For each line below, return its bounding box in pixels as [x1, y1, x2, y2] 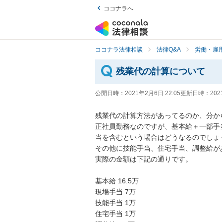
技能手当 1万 [95, 199, 136, 207]
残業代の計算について [115, 66, 205, 76]
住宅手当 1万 [95, 210, 136, 218]
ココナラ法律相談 [95, 46, 143, 53]
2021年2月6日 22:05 [125, 90, 180, 97]
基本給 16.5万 [95, 177, 139, 185]
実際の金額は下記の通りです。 [95, 155, 192, 164]
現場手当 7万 [95, 188, 136, 196]
